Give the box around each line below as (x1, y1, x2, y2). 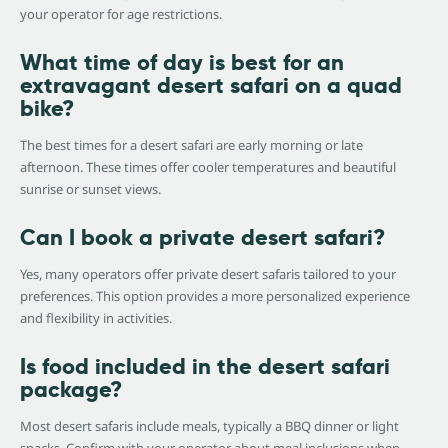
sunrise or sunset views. (20, 180, 161, 199)
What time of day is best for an (20, 48, 344, 77)
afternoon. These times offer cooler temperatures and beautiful (20, 158, 396, 177)
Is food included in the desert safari (20, 352, 390, 381)
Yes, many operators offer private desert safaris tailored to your (20, 265, 396, 284)
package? (20, 375, 122, 404)
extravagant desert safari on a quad (20, 71, 402, 100)
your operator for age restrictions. (20, 5, 222, 24)
